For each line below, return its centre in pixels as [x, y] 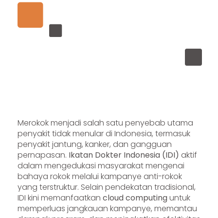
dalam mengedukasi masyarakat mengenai [101, 165]
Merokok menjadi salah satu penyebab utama [105, 123]
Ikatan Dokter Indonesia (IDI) [124, 155]
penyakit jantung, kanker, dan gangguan [94, 144]
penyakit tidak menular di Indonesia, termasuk [104, 133]
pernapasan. [43, 155]
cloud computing [135, 198]
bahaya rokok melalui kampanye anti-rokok [100, 176]
